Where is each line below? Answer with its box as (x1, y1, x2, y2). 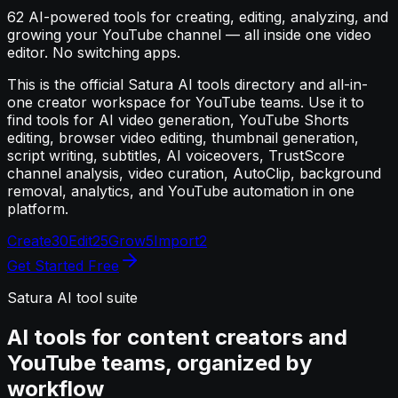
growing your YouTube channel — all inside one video (7, 25, 371, 44)
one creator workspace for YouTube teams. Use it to (7, 92, 364, 111)
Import (154, 231, 199, 250)
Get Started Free (7, 256, 119, 275)
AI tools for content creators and (7, 323, 347, 350)
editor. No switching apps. (7, 43, 180, 61)
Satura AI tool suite (7, 288, 138, 306)
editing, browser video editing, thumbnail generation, (7, 128, 359, 147)
